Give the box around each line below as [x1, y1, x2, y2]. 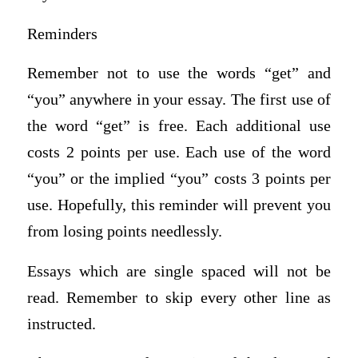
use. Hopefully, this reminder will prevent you [26, 197, 332, 214]
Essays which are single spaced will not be [26, 262, 332, 280]
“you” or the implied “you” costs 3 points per [26, 170, 332, 188]
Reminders [26, 25, 97, 42]
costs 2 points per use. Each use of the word [26, 144, 332, 161]
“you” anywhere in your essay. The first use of [26, 91, 332, 109]
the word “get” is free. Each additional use [26, 117, 332, 135]
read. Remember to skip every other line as [26, 288, 332, 306]
